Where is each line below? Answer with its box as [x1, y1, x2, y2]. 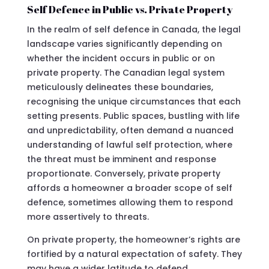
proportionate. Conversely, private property [26, 167, 220, 180]
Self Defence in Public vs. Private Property [26, 2, 233, 16]
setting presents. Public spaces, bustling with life [26, 109, 240, 122]
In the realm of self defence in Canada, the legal [26, 23, 241, 35]
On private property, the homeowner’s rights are [26, 233, 240, 246]
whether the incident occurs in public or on [26, 52, 215, 64]
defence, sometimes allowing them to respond [26, 196, 233, 208]
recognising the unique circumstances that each [26, 95, 241, 107]
